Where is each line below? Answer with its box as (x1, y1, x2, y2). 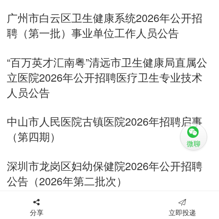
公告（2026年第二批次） (7, 173, 128, 189)
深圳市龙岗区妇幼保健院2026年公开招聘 (7, 158, 203, 174)
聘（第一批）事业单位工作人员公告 (7, 25, 179, 41)
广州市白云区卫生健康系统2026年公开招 (7, 10, 203, 25)
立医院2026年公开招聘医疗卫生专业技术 (7, 69, 203, 85)
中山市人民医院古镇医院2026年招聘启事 (7, 113, 203, 129)
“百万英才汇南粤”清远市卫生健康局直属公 (7, 54, 208, 69)
